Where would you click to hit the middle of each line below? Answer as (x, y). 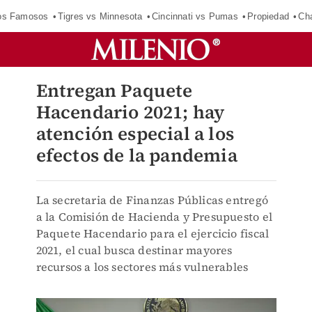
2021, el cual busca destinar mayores (134, 250)
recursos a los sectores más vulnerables (142, 267)
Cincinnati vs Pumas (195, 16)
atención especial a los (135, 134)
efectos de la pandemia (136, 155)
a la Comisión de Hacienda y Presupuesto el (154, 217)
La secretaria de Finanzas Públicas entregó (152, 200)
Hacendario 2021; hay (130, 112)
